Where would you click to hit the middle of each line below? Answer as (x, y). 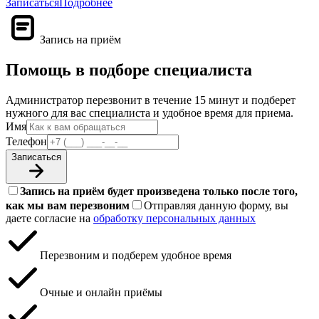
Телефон (26, 142)
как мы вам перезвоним (68, 206)
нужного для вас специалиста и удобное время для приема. (150, 113)
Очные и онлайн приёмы (101, 293)
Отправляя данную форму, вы (216, 206)
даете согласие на (49, 219)
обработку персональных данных (174, 219)
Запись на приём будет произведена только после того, (159, 192)
